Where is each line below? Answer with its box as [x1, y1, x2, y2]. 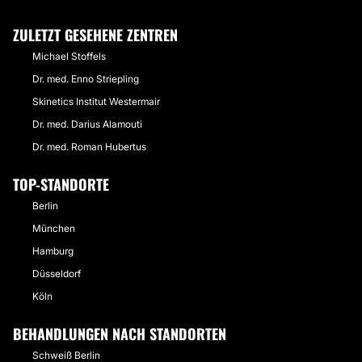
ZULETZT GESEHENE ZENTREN [13, 24, 178, 45]
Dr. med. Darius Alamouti [32, 118, 142, 130]
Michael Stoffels [32, 50, 106, 62]
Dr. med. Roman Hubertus [32, 141, 146, 153]
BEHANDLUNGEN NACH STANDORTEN [13, 323, 226, 344]
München [32, 222, 75, 234]
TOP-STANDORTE [13, 174, 109, 195]
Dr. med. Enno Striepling [32, 73, 139, 85]
